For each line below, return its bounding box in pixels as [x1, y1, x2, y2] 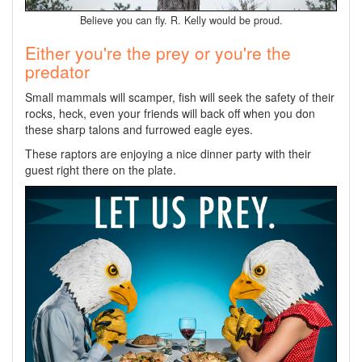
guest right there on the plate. [25, 161, 176, 178]
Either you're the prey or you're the [25, 40, 291, 65]
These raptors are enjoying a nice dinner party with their [25, 145, 311, 162]
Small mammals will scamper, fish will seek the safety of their [25, 88, 335, 105]
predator [25, 58, 90, 83]
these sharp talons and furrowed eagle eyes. [25, 120, 253, 137]
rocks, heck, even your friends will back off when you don [25, 104, 315, 121]
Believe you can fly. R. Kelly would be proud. [79, 12, 283, 27]
